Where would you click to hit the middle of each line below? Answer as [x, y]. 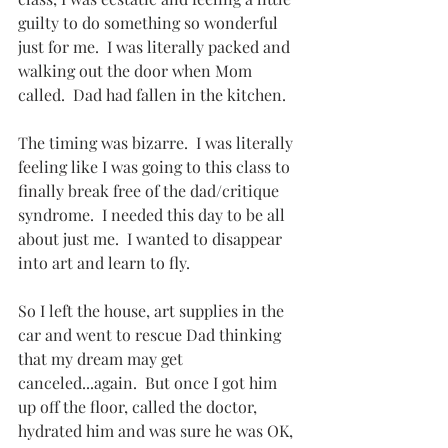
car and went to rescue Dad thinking [151, 335]
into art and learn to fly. [104, 263]
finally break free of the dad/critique [150, 191]
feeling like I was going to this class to [156, 167]
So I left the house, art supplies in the [153, 311]
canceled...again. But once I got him [149, 383]
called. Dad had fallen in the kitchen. [152, 95]
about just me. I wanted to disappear [152, 239]
